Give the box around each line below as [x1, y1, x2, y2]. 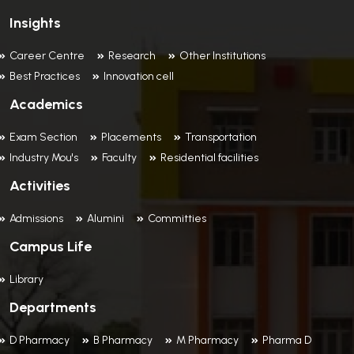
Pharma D [262, 333, 311, 347]
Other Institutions [179, 49, 265, 62]
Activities [9, 177, 70, 194]
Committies [148, 212, 206, 225]
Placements [101, 130, 161, 144]
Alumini [87, 212, 124, 225]
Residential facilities [160, 151, 258, 164]
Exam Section [9, 130, 77, 144]
